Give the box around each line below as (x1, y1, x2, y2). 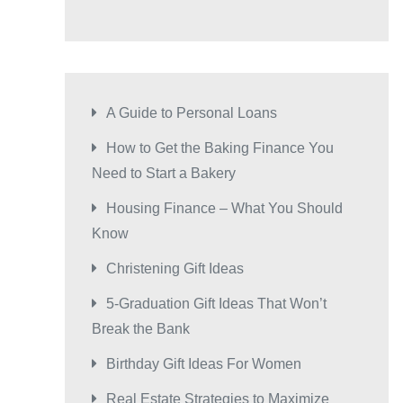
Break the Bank (92, 321, 190, 337)
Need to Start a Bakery (92, 166, 236, 182)
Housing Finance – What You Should (106, 201, 343, 217)
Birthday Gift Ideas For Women (106, 356, 301, 372)
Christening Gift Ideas (106, 261, 244, 277)
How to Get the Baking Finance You (106, 140, 334, 157)
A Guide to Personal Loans (106, 105, 277, 121)
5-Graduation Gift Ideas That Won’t (106, 296, 327, 312)
